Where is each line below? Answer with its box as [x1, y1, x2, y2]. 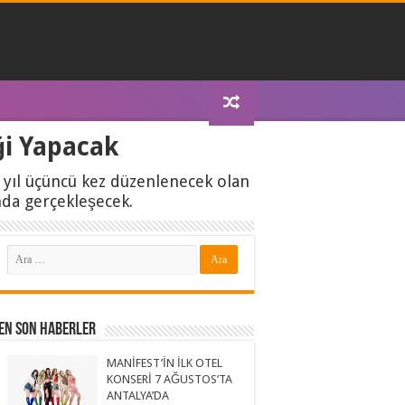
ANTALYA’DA [107, 389, 170, 402]
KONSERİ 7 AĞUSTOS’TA [107, 372, 233, 386]
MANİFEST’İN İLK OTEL [107, 356, 223, 370]
